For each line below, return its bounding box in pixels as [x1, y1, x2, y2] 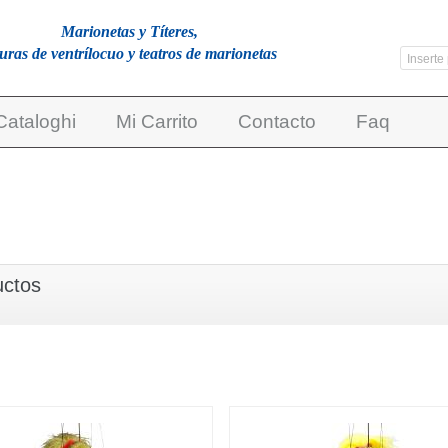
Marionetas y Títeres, [60, 23, 198, 40]
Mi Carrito [116, 111, 198, 132]
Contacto [238, 111, 316, 132]
